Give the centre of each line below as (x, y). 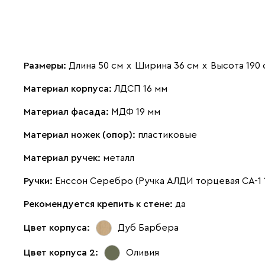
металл (119, 158)
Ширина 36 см (167, 65)
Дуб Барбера (148, 228)
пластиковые (167, 135)
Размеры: (46, 65)
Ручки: (39, 181)
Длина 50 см (96, 65)
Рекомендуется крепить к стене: (99, 204)
